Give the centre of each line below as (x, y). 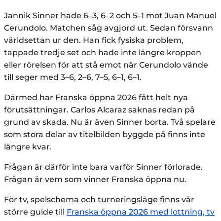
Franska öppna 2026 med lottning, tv (141, 212)
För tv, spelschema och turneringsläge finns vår (99, 199)
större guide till (35, 212)
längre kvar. (28, 147)
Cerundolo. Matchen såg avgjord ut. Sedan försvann (109, 28)
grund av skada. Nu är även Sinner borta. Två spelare (110, 122)
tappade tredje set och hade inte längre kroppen (103, 52)
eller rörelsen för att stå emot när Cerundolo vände (106, 65)
